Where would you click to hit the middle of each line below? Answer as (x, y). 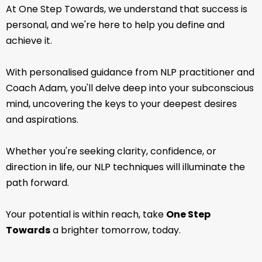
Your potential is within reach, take (86, 214)
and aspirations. (42, 119)
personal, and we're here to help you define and (115, 25)
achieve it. (29, 40)
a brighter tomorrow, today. (116, 230)
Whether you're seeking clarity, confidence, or (111, 151)
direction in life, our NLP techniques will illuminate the (125, 167)
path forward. (37, 182)
